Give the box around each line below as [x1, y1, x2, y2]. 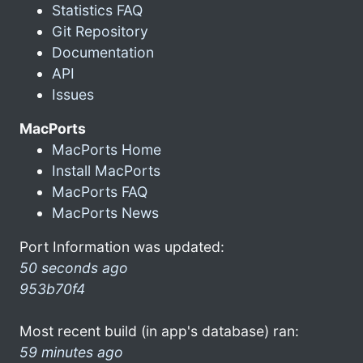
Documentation [52, 43, 154, 61]
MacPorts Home [52, 140, 161, 158]
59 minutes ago [19, 343, 123, 361]
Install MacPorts [52, 161, 160, 179]
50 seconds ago [19, 258, 128, 276]
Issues [52, 85, 94, 103]
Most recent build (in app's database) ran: [19, 322, 299, 340]
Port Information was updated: [19, 237, 224, 255]
